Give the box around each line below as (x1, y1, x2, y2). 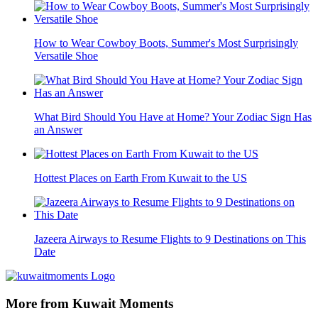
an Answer (34, 123, 82, 136)
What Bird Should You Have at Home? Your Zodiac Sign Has (34, 110, 312, 123)
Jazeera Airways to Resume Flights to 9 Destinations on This (34, 232, 306, 245)
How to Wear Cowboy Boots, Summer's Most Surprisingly (34, 36, 298, 49)
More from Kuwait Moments (6, 295, 173, 311)
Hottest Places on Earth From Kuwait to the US (34, 171, 247, 184)
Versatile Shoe (34, 49, 98, 62)
